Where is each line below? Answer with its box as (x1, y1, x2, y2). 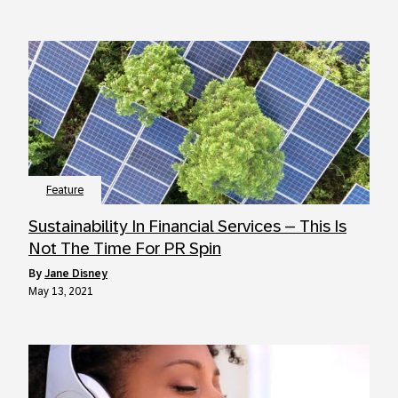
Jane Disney (44, 267, 107, 280)
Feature (46, 184, 84, 196)
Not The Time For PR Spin (28, 239, 221, 258)
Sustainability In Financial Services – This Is (28, 217, 346, 235)
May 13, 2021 (28, 285, 93, 298)
